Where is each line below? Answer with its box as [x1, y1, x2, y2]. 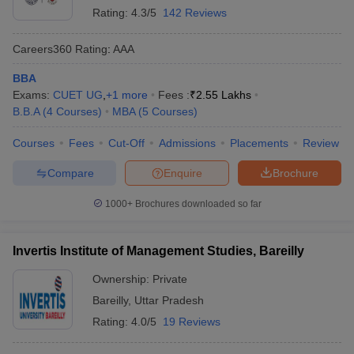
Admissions [159, 137, 216, 149]
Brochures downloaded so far [132, 198, 262, 209]
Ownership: [92, 273, 153, 285]
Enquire [164, 166, 202, 179]
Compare [47, 166, 94, 179]
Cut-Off [108, 137, 145, 149]
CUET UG [53, 88, 103, 101]
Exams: [13, 88, 53, 101]
